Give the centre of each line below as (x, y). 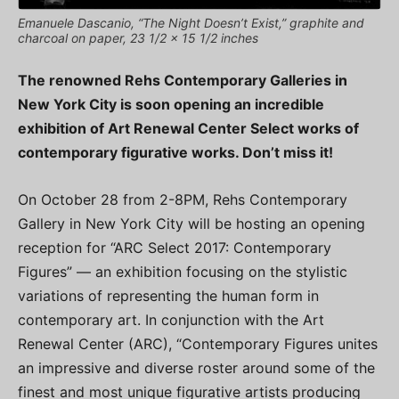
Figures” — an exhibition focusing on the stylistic (183, 271)
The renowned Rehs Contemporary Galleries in (183, 80)
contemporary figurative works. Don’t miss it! (175, 152)
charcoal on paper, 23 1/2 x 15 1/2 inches (138, 37)
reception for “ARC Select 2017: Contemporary (175, 247)
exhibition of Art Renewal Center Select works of (188, 128)
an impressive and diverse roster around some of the (196, 367)
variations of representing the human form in (168, 295)
